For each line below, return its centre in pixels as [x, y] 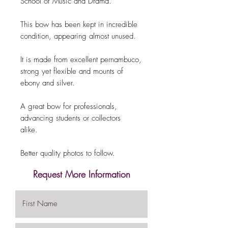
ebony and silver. [49, 83]
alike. [30, 130]
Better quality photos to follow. [69, 153]
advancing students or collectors [70, 118]
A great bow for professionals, [69, 106]
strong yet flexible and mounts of [72, 71]
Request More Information [81, 174]
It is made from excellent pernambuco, [81, 59]
